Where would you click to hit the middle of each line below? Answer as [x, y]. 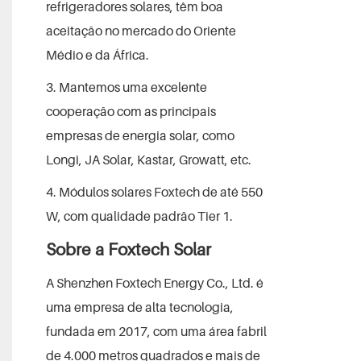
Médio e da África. [97, 54]
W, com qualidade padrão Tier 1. [139, 216]
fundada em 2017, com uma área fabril [156, 331]
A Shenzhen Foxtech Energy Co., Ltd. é [154, 282]
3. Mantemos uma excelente [126, 87]
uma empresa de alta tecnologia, [139, 307]
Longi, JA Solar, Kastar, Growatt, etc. [148, 159]
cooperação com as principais [131, 111]
